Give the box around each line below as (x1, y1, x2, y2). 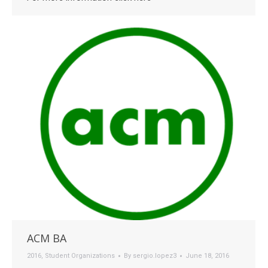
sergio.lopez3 (133, 252, 176, 260)
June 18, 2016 (185, 252, 229, 260)
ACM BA (27, 231, 66, 246)
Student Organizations (45, 252, 115, 260)
